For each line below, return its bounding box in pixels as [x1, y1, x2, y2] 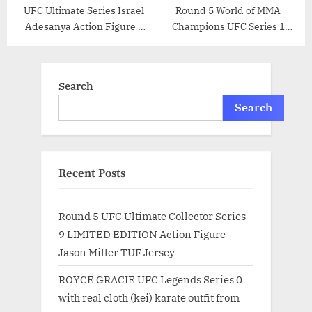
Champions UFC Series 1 [171, 19, 285, 33]
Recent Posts [58, 166, 125, 181]
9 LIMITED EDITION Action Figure [58, 227, 226, 242]
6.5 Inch [65, 36, 102, 49]
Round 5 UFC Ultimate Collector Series [58, 209, 246, 224]
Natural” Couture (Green [171, 52, 285, 65]
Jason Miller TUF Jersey [58, 245, 175, 260]
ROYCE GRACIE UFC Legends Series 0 [58, 272, 242, 287]
